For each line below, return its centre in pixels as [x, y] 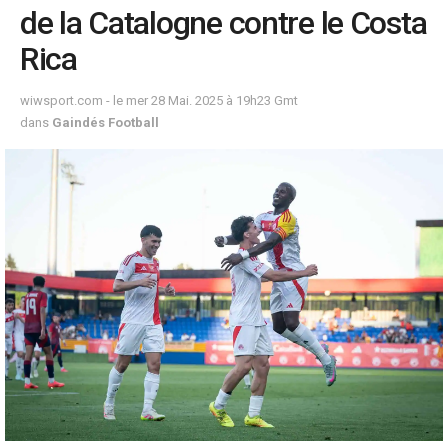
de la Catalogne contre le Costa [223, 23]
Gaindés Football [105, 122]
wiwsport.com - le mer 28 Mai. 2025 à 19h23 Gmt [159, 100]
